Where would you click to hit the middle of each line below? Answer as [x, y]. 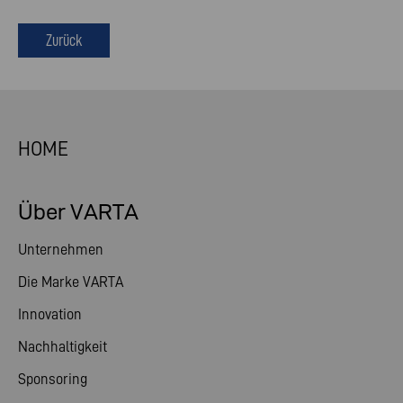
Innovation [50, 314]
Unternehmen [61, 249]
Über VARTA [78, 212]
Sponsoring [53, 379]
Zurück [64, 40]
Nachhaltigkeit [63, 346]
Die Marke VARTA [71, 282]
